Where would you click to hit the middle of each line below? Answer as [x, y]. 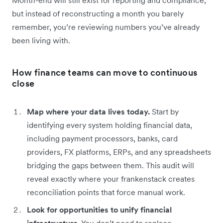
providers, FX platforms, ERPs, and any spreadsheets [119, 152]
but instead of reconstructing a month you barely [98, 13]
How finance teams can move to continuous [105, 72]
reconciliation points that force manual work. [106, 192]
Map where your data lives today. [88, 111]
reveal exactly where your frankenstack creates [111, 178]
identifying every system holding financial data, [110, 125]
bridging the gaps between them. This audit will [111, 165]
